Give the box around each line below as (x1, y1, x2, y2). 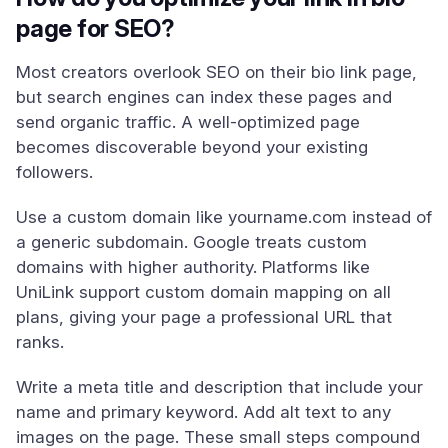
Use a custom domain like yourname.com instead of (16, 207, 432, 227)
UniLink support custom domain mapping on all (16, 282, 391, 302)
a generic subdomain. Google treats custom (16, 232, 367, 252)
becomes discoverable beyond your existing (16, 137, 368, 157)
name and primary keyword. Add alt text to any (16, 402, 391, 422)
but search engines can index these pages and (16, 87, 392, 107)
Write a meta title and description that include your (16, 377, 423, 397)
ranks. (16, 332, 64, 352)
